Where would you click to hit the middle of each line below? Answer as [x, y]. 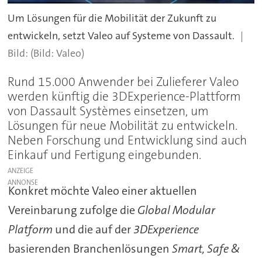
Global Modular [176, 210]
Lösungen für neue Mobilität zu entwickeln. [123, 126]
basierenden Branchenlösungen [90, 249]
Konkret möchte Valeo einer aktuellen [102, 191]
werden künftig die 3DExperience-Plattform [125, 97]
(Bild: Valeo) [58, 53]
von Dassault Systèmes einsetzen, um [108, 111]
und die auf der [93, 230]
